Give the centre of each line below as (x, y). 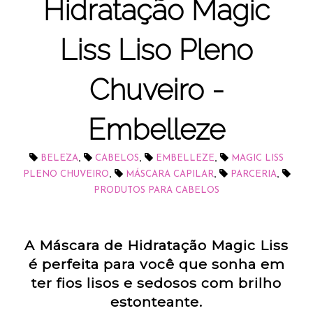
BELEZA (59, 159)
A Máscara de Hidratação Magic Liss (156, 245)
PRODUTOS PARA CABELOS (156, 191)
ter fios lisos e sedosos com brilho (156, 283)
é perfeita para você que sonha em (156, 264)
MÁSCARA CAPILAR (169, 175)
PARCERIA (253, 175)
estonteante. (156, 301)
